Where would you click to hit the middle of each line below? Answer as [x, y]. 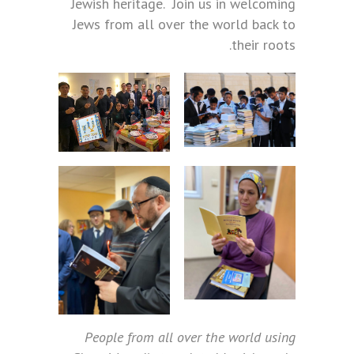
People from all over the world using [190, 337]
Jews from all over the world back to [184, 24]
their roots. [264, 45]
